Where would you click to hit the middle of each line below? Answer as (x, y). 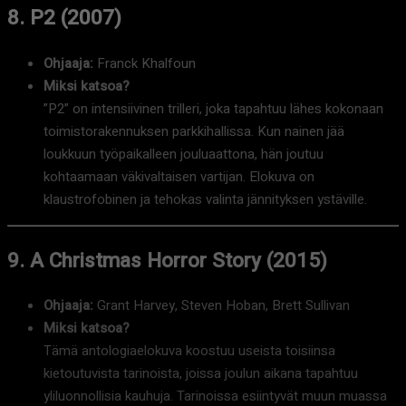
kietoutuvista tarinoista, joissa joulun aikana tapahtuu (201, 374)
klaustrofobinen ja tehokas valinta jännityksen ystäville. (205, 200)
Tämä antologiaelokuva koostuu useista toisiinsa (189, 351)
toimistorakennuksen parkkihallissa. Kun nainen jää (194, 132)
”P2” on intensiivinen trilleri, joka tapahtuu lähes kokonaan (213, 109)
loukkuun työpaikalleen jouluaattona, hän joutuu (184, 155)
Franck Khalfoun (145, 64)
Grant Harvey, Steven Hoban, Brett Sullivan (222, 306)
